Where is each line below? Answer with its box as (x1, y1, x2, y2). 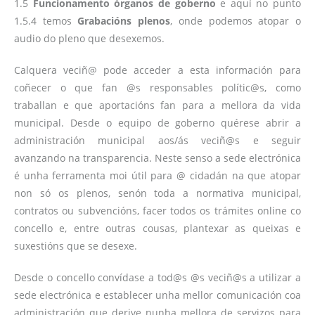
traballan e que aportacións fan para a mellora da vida (14, 98, 301, 112)
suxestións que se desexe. (14, 238, 137, 252)
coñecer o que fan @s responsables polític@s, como (14, 80, 301, 94)
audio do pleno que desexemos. (14, 31, 165, 45)
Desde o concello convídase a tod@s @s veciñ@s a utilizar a (14, 270, 301, 284)
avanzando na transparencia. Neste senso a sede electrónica (14, 150, 301, 165)
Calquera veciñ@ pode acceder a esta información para (14, 63, 301, 77)
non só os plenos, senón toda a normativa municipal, (14, 186, 301, 200)
